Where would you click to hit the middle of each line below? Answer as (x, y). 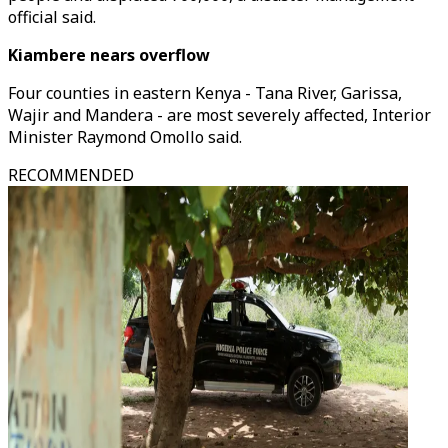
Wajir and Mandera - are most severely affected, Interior (219, 115)
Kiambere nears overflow (109, 55)
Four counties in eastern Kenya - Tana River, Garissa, (205, 93)
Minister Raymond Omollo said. (125, 137)
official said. (52, 17)
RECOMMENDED (71, 175)
